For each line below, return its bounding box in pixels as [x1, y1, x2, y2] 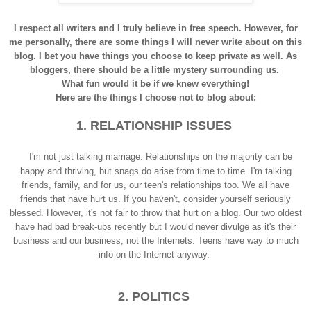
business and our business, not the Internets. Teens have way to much [12, 235, 299, 246]
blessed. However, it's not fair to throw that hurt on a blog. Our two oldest [9, 207, 302, 218]
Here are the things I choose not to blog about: [55, 92, 256, 103]
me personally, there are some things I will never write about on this [9, 36, 302, 47]
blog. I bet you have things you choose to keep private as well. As [14, 50, 297, 61]
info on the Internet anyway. [99, 249, 212, 260]
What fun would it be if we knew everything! [62, 78, 249, 89]
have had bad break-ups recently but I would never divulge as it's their [15, 221, 296, 232]
